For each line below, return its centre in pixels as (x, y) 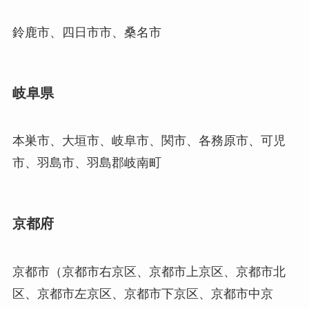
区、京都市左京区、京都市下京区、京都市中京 (142, 293)
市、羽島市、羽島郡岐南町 (87, 163)
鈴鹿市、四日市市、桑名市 (87, 32)
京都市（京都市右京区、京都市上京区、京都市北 (149, 271)
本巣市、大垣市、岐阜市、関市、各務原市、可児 (149, 141)
